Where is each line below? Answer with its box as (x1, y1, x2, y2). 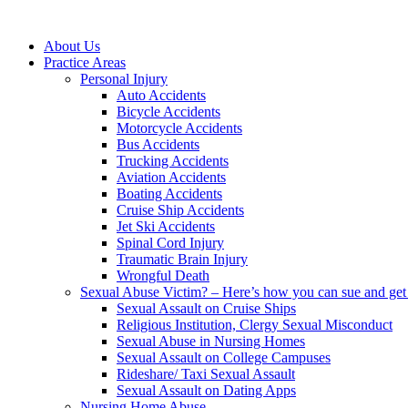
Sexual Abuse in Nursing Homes (117, 333, 305, 349)
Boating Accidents (117, 186, 222, 201)
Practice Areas (44, 55, 126, 70)
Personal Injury (80, 71, 168, 87)
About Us (44, 38, 100, 54)
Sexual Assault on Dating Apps (117, 382, 296, 398)
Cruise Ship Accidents (117, 202, 244, 218)
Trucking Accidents (117, 153, 229, 168)
